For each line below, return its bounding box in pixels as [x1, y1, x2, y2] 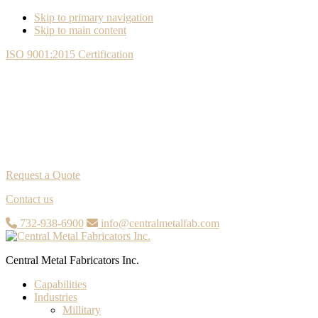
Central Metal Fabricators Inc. [6, 254, 139, 266]
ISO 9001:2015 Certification [6, 48, 133, 60]
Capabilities [34, 278, 87, 290]
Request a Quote [6, 169, 80, 181]
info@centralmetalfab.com [98, 217, 219, 229]
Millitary [62, 304, 101, 316]
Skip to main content [34, 24, 126, 36]
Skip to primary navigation [34, 11, 153, 23]
